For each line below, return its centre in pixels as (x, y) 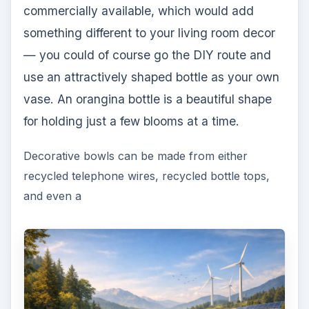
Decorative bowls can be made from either (135, 156)
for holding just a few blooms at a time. (131, 121)
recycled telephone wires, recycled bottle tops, (146, 176)
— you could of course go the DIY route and (147, 55)
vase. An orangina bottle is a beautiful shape (147, 99)
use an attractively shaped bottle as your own (151, 77)
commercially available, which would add (138, 11)
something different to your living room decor (149, 33)
